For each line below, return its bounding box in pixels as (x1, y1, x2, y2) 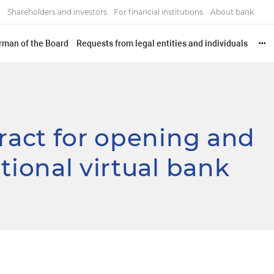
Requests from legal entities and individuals (76, 38, 248, 48)
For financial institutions (114, 8, 204, 17)
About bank (210, 8, 254, 17)
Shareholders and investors (7, 8, 107, 17)
